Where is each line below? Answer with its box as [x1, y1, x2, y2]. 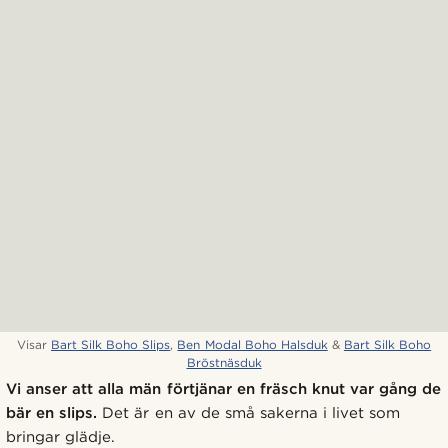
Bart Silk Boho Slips [50, 336, 171, 352]
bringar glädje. [6, 427, 116, 446]
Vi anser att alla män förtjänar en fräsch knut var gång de [6, 379, 442, 398]
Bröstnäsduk [186, 354, 262, 370]
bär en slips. [6, 403, 98, 422]
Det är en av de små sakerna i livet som [97, 403, 401, 422]
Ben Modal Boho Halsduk [177, 336, 328, 352]
